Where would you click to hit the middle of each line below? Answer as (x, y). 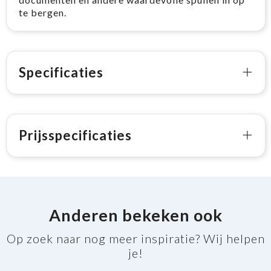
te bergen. (42, 13)
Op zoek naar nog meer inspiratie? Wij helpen (135, 239)
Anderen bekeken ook (135, 215)
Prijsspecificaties (75, 135)
